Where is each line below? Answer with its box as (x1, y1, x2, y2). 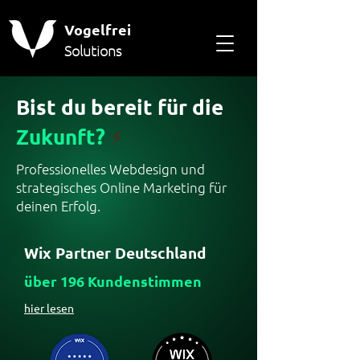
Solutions (64, 41, 121, 59)
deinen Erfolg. (16, 197, 100, 215)
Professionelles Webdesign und (16, 160, 205, 178)
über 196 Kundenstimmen (24, 272, 202, 290)
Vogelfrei (64, 20, 131, 39)
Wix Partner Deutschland (24, 243, 206, 263)
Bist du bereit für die (16, 93, 223, 120)
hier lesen (24, 301, 74, 315)
